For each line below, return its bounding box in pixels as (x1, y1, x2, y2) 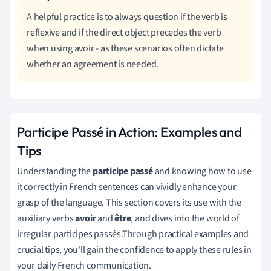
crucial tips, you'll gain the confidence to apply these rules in (17, 243, 252, 256)
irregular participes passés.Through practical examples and (17, 227, 249, 241)
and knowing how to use (152, 164, 252, 178)
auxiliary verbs (17, 211, 76, 225)
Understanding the (17, 164, 93, 178)
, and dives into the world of (131, 211, 240, 225)
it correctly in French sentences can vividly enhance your (17, 180, 237, 194)
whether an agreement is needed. (27, 57, 159, 71)
